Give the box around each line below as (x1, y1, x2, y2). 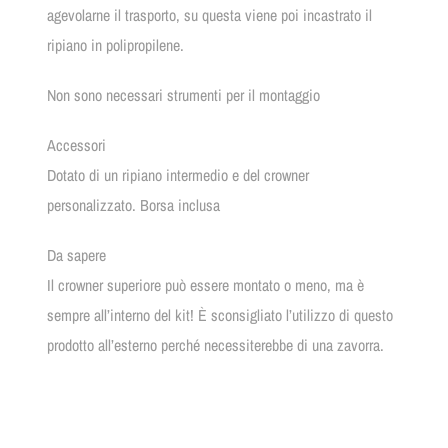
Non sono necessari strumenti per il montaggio (46, 84, 320, 107)
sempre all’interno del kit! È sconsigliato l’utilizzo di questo (46, 304, 393, 327)
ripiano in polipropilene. (46, 34, 184, 57)
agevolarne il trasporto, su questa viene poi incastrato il (46, 4, 372, 27)
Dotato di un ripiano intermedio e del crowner (46, 164, 309, 187)
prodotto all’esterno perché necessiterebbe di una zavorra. (46, 334, 384, 357)
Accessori (46, 134, 106, 157)
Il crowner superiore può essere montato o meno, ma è (46, 274, 364, 297)
